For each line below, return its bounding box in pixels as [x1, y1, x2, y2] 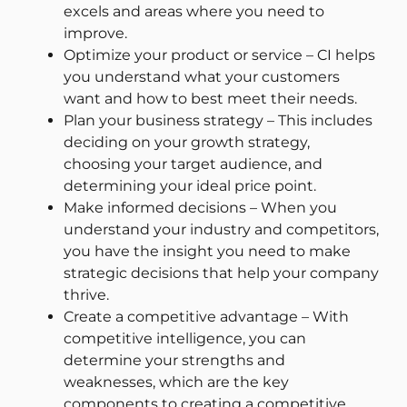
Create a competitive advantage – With [64, 308, 349, 326]
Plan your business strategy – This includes [64, 112, 372, 130]
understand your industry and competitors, [64, 221, 379, 239]
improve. [64, 25, 127, 43]
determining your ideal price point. [64, 177, 316, 195]
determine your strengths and [64, 352, 285, 370]
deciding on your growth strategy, [64, 134, 310, 152]
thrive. [64, 286, 109, 304]
